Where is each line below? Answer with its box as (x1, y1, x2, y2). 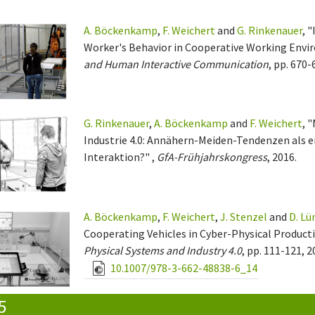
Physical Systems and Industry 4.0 (84, 243, 243, 258)
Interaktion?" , (84, 150, 157, 165)
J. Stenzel (220, 210, 268, 224)
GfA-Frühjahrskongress (157, 150, 268, 165)
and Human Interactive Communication (84, 57, 269, 72)
